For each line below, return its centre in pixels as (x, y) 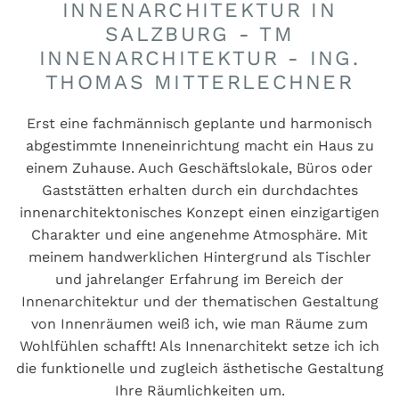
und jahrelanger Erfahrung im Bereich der (199, 280)
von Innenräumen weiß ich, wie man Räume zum (199, 324)
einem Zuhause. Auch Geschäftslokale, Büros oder (199, 168)
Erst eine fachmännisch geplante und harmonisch (199, 124)
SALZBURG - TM (199, 35)
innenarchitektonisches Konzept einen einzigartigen (199, 213)
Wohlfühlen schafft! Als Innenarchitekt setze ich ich (199, 346)
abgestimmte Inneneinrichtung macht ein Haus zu (199, 146)
